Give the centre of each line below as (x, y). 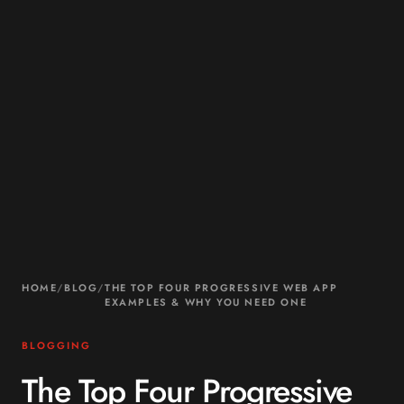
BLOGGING (56, 345)
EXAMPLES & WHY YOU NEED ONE (206, 302)
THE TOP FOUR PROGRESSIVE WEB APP (221, 287)
